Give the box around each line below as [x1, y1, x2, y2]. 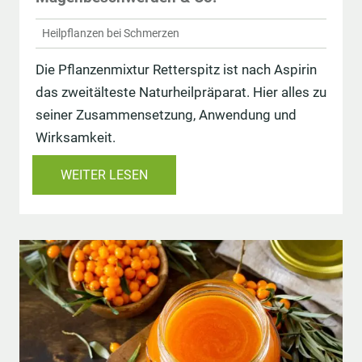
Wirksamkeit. [36, 128, 116, 145]
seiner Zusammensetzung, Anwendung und [36, 106, 297, 123]
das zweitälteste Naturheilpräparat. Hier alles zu [36, 83, 326, 100]
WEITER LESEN [61, 166, 148, 183]
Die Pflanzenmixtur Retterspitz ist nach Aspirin [36, 61, 317, 78]
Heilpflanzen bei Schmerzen [42, 27, 179, 40]
